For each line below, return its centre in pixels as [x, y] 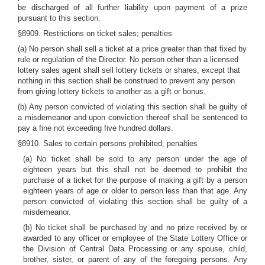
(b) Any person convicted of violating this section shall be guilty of [132, 107]
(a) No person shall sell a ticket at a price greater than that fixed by [132, 49]
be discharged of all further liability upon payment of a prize [132, 7]
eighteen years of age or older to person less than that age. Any [135, 191]
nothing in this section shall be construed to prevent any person [126, 81]
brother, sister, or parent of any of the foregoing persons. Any [135, 259]
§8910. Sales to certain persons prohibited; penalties [108, 143]
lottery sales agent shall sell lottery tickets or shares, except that [129, 70]
